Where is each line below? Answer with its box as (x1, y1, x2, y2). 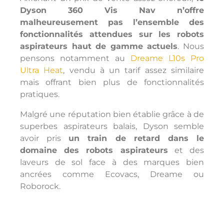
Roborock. (20, 181, 60, 191)
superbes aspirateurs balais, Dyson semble (20, 121, 204, 131)
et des (167, 145, 204, 155)
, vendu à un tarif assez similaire (63, 65, 204, 75)
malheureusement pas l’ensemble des (20, 17, 204, 27)
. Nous (177, 41, 204, 51)
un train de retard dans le (68, 133, 204, 143)
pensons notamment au (20, 53, 130, 63)
